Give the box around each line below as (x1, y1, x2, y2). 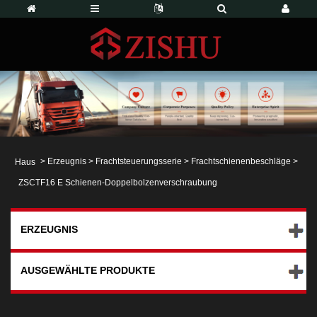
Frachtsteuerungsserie (96, 156, 182, 167)
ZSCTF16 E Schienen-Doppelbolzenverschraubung (18, 178, 217, 188)
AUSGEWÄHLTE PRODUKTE (21, 265, 155, 277)
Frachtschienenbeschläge (191, 156, 291, 167)
